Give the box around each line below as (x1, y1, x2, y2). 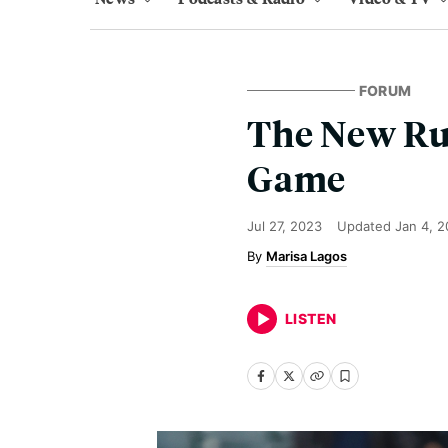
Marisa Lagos (266, 248, 347, 264)
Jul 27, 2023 (247, 218, 322, 234)
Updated (337, 218, 395, 234)
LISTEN (285, 310, 337, 327)
